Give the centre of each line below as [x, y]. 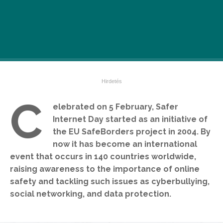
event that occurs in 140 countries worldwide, [103, 157]
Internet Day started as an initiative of [130, 119]
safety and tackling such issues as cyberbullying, [110, 181]
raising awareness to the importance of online [105, 169]
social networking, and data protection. [91, 194]
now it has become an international [125, 144]
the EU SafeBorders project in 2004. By [132, 132]
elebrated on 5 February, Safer [115, 107]
